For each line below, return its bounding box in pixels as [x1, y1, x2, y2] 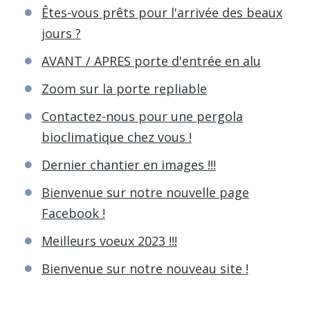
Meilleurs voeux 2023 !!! [41, 232, 177, 249]
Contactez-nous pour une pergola [41, 107, 243, 125]
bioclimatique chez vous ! [41, 128, 192, 145]
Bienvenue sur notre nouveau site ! [41, 259, 248, 277]
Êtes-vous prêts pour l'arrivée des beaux [41, 3, 282, 21]
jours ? [41, 24, 81, 42]
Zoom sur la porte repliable [41, 80, 207, 97]
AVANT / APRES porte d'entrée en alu [41, 52, 261, 69]
